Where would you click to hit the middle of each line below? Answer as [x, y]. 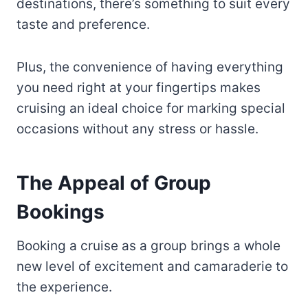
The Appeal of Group [114, 183]
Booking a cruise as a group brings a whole [148, 246]
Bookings [60, 212]
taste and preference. [85, 25]
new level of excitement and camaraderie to [152, 267]
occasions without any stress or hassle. [137, 129]
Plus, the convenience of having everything [150, 67]
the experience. [64, 287]
